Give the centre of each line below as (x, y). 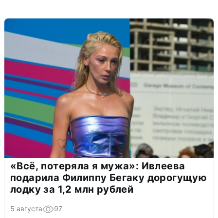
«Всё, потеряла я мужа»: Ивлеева (98, 166)
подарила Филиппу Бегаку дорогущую (109, 177)
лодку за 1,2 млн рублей (72, 189)
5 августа (26, 208)
